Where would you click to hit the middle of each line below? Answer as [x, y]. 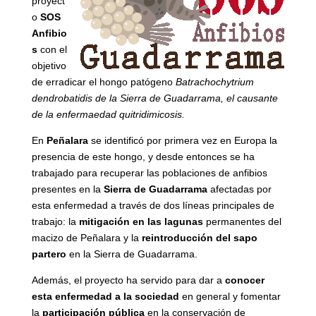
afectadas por [239, 189]
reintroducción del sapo [199, 237]
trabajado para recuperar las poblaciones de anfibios [149, 172]
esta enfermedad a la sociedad [105, 296]
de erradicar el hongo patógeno [103, 81]
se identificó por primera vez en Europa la [182, 140]
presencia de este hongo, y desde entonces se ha [143, 156]
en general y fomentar [230, 296]
